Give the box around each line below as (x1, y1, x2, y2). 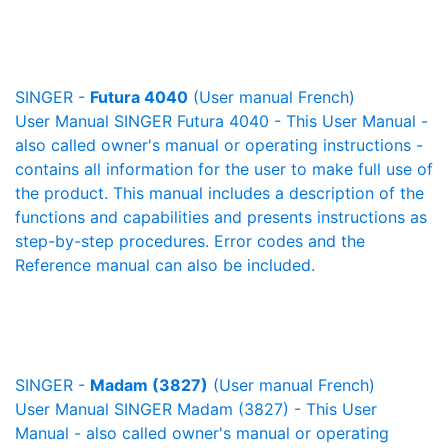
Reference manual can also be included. (15, 255, 315, 275)
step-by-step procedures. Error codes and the (15, 231, 365, 251)
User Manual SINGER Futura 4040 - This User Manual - (15, 111, 428, 131)
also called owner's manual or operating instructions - (15, 135, 423, 155)
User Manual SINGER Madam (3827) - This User (15, 399, 377, 419)
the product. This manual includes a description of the (15, 183, 424, 203)
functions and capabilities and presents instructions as (15, 207, 427, 227)
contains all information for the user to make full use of (15, 159, 433, 179)
